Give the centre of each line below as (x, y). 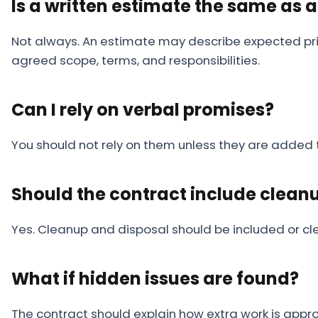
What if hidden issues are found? (155, 278)
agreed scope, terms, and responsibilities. (136, 60)
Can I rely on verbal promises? (143, 109)
